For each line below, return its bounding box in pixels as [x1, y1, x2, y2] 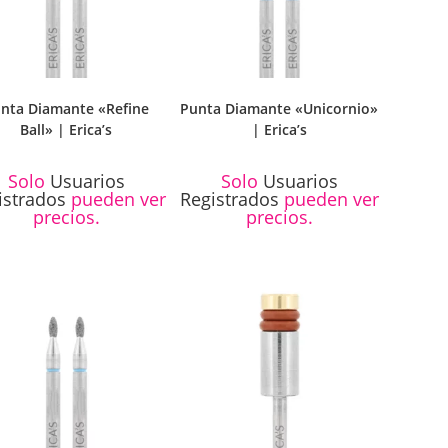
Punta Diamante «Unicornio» [180, 98, 379, 118]
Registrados [179, 186, 279, 211]
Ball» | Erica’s [20, 119, 113, 139]
